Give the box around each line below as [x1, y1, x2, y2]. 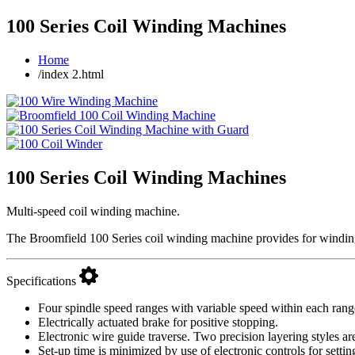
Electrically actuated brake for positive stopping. [38, 315, 278, 329]
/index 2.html [38, 67, 104, 81]
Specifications [6, 273, 79, 288]
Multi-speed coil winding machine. [6, 204, 180, 218]
